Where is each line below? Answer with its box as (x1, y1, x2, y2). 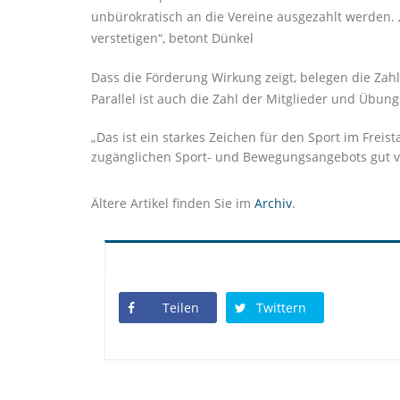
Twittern (256, 299, 306, 317)
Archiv (254, 195, 292, 212)
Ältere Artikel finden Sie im (91, 195, 254, 212)
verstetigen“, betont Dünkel (91, 29, 254, 47)
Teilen (162, 299, 199, 317)
